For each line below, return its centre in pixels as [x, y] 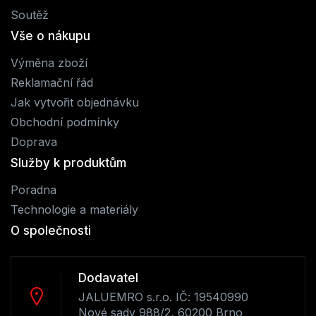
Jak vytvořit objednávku [75, 102]
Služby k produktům [68, 163]
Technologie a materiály [74, 209]
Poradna [34, 189]
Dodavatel [108, 278]
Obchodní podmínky [65, 122]
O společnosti [51, 230]
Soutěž [30, 14]
